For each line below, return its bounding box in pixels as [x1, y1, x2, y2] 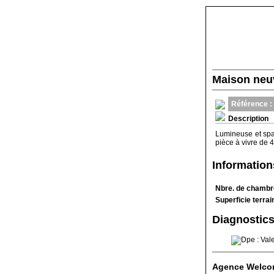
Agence [212, 261, 246, 272]
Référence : [231, 100, 272, 108]
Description [228, 114, 268, 123]
